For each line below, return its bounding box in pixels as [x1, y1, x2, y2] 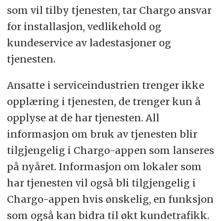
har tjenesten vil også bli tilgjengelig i [6, 177, 196, 189]
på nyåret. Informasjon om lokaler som [6, 160, 202, 173]
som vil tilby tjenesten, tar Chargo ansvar [6, 4, 212, 17]
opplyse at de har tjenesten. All [6, 111, 159, 124]
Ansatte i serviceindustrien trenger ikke [6, 79, 204, 92]
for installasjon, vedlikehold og [6, 20, 161, 33]
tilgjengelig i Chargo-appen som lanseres [6, 144, 214, 157]
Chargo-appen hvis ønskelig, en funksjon [6, 193, 214, 206]
